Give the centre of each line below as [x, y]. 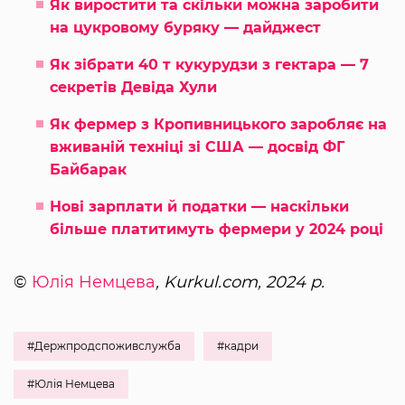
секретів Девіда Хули [133, 87]
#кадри [238, 345]
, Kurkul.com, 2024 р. [240, 282]
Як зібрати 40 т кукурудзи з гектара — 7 [209, 64]
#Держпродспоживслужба [104, 345]
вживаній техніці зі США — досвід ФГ [197, 146]
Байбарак [88, 169]
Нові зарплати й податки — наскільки [199, 206]
